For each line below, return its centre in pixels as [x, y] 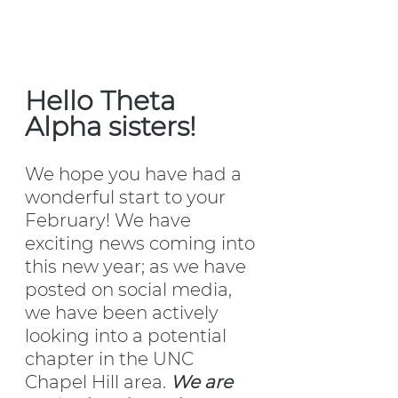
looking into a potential [128, 336]
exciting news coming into [142, 244]
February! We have [110, 221]
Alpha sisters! [111, 127]
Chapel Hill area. [98, 382]
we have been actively [124, 313]
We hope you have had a [135, 175]
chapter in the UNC [111, 359]
